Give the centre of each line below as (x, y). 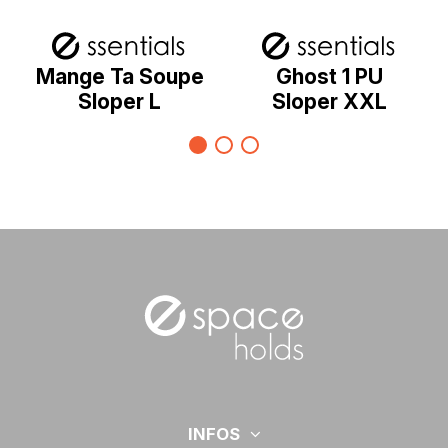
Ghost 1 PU (329, 76)
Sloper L (120, 101)
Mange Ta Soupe (119, 76)
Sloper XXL (329, 101)
